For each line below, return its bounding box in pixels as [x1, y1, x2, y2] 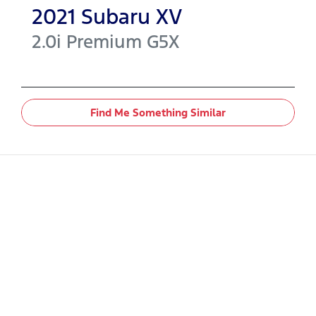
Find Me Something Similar [90, 106, 226, 120]
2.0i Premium [32, 30, 142, 54]
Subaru [81, 4, 150, 30]
